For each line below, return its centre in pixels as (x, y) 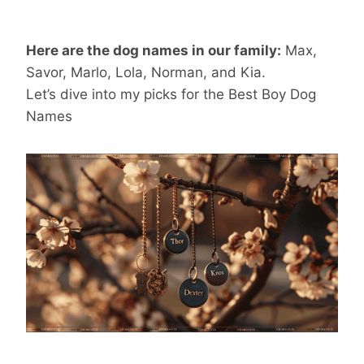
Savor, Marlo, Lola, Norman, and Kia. (146, 73)
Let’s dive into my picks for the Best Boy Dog (171, 95)
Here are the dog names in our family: (154, 51)
